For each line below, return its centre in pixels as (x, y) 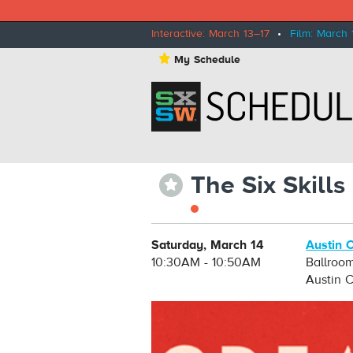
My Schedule (208, 60)
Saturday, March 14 (208, 245)
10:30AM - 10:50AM (206, 263)
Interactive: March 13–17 (211, 34)
